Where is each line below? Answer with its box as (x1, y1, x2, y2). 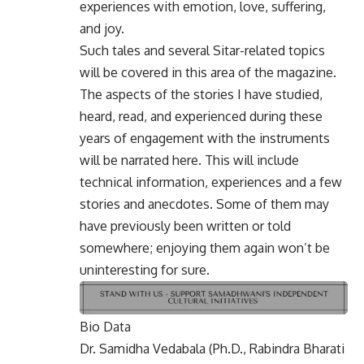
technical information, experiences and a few (80, 173, 342, 190)
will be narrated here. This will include (80, 151, 299, 168)
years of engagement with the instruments (80, 129, 330, 146)
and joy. (80, 19, 124, 37)
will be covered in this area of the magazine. (80, 63, 336, 80)
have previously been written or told (80, 217, 291, 234)
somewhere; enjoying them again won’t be (80, 239, 330, 256)
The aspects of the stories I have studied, (80, 85, 323, 102)
